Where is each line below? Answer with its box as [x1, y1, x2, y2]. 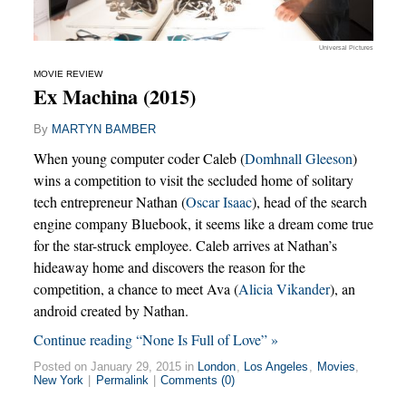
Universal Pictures [318, 43, 373, 52]
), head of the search [251, 192, 367, 212]
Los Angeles [244, 360, 309, 374]
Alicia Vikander [237, 279, 330, 299]
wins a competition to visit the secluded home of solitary [33, 170, 353, 190]
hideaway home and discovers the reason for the [33, 257, 305, 277]
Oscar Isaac [185, 192, 252, 212]
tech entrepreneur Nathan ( [33, 192, 186, 212]
